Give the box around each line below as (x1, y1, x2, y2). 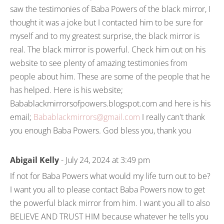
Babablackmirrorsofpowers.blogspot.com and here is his (10, 98, 210, 109)
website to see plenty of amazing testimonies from (10, 57, 187, 68)
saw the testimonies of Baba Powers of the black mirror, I (10, 3, 210, 14)
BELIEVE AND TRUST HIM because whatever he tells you (10, 211, 208, 222)
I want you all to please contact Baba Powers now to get (10, 184, 205, 195)
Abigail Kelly (10, 154, 59, 165)
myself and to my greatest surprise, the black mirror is (10, 30, 199, 41)
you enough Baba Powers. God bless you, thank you (10, 125, 191, 136)
